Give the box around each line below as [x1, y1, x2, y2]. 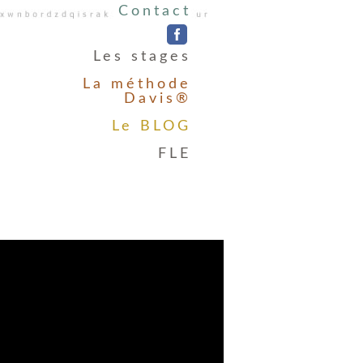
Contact [118, 4, 191, 19]
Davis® [124, 92, 191, 106]
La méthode [83, 77, 191, 92]
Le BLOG [112, 119, 191, 134]
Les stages [93, 49, 191, 64]
